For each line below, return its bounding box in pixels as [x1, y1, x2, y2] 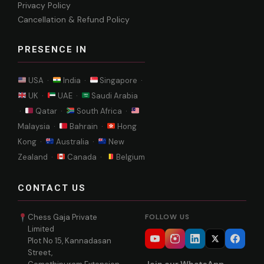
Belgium [114, 151, 145, 162]
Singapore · [98, 75, 145, 85]
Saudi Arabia [90, 90, 138, 101]
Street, [28, 247, 53, 258]
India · [61, 75, 90, 85]
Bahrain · [67, 121, 107, 131]
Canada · [65, 151, 105, 162]
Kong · [18, 136, 45, 147]
